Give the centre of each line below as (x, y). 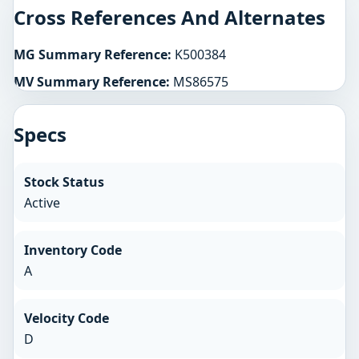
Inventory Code (73, 250)
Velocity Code (66, 318)
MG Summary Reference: (93, 55)
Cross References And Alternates (169, 17)
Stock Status (64, 182)
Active (42, 203)
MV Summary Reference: (92, 81)
